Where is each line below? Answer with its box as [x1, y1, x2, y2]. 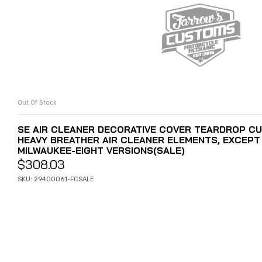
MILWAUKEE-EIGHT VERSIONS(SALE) [18, 144, 185, 157]
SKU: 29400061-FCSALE [18, 175, 94, 184]
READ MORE [173, 102, 229, 112]
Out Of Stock [18, 99, 57, 107]
